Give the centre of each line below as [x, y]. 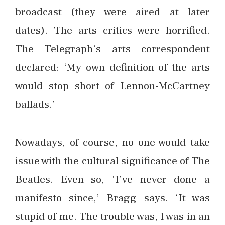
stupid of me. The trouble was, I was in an [113, 216]
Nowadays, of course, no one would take [113, 142]
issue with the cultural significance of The [113, 160]
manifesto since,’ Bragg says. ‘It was [113, 198]
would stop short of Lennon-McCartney [113, 86]
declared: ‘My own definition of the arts [113, 68]
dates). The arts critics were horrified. [113, 30]
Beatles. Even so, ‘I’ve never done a [113, 179]
